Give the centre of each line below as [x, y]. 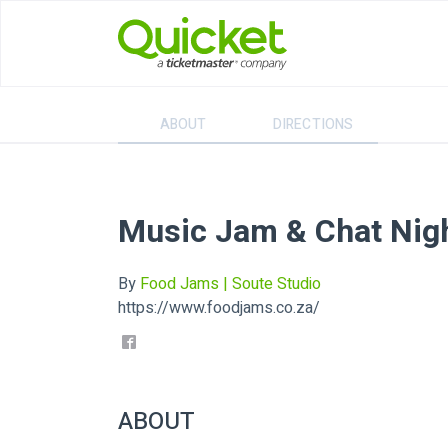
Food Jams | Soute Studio [230, 284]
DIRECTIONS [313, 124]
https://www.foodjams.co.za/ [219, 308]
